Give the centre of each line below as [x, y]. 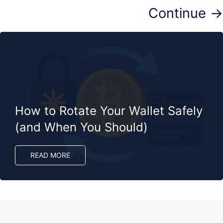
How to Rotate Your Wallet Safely [109, 111]
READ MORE [50, 155]
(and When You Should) [81, 127]
